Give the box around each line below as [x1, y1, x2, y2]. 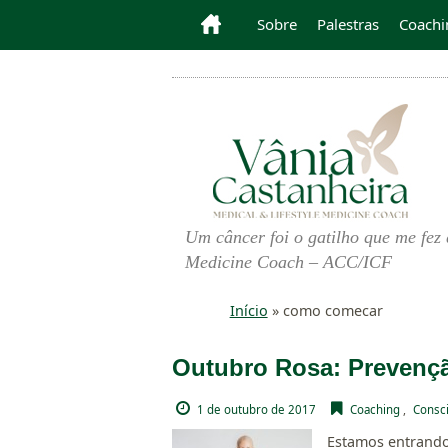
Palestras [317, 14, 380, 34]
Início [229, 301, 268, 320]
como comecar [282, 301, 383, 320]
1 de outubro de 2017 [196, 401, 316, 417]
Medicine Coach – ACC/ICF [185, 252, 392, 272]
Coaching [349, 401, 400, 417]
